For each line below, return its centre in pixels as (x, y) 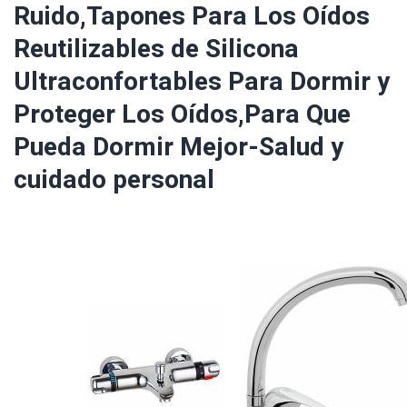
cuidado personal (114, 180)
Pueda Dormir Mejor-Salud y (179, 148)
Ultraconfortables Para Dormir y (202, 82)
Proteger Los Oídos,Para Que (182, 115)
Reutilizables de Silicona (156, 50)
